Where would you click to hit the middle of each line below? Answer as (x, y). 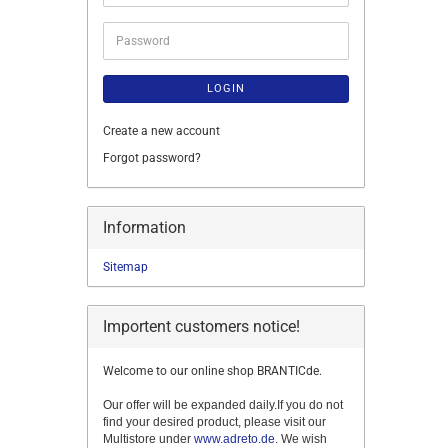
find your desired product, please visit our (214, 422)
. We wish (301, 439)
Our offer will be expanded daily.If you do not (223, 405)
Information (144, 227)
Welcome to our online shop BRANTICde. (212, 371)
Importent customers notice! (201, 326)
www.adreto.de (234, 439)
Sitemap (125, 267)
